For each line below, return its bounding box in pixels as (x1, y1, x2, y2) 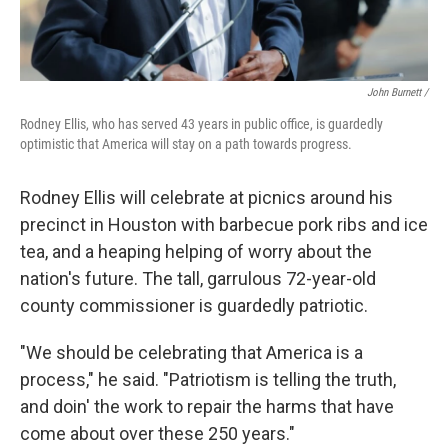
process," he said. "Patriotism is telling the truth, (20, 369, 396, 390)
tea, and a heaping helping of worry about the (20, 241, 372, 262)
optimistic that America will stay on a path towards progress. (20, 136, 352, 152)
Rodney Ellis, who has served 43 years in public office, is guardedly (20, 116, 383, 132)
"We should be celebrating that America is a (20, 342, 363, 363)
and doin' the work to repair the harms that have (20, 396, 394, 417)
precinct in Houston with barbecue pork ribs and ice (20, 214, 428, 235)
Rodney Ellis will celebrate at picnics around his (20, 187, 393, 208)
